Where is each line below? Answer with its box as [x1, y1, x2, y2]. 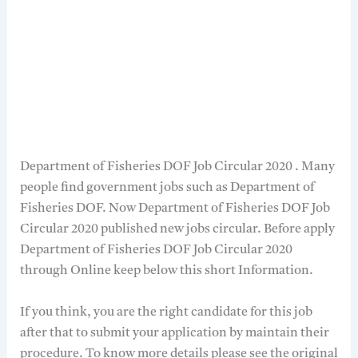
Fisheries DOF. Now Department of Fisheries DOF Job [19, 202, 330, 216]
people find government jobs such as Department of [19, 181, 315, 195]
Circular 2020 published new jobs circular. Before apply [19, 223, 335, 237]
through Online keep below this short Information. [19, 265, 313, 278]
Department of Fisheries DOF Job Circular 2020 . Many [19, 161, 335, 174]
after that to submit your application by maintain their [19, 326, 329, 340]
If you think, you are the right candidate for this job [19, 305, 312, 319]
